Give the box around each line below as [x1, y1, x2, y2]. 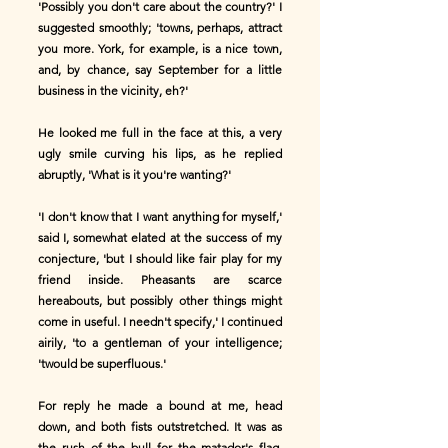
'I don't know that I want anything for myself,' [38, 209, 282, 224]
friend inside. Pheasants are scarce [38, 272, 282, 287]
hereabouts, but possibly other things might [38, 293, 282, 308]
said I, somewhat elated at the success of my [38, 230, 282, 245]
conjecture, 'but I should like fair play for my [38, 251, 282, 266]
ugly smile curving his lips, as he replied [38, 146, 282, 161]
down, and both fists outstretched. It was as [38, 419, 282, 434]
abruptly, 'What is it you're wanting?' [38, 167, 231, 182]
